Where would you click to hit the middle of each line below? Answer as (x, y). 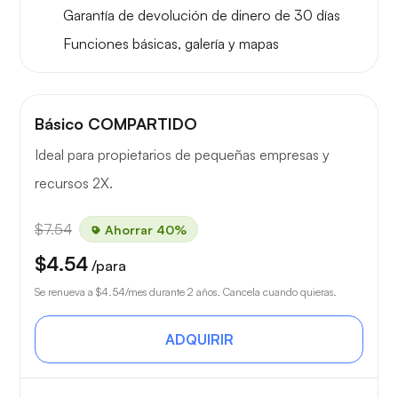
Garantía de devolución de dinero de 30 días (202, 15)
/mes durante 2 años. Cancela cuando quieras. (231, 291)
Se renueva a (65, 291)
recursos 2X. (74, 183)
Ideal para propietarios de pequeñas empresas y (182, 154)
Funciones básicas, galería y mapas (171, 43)
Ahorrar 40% (144, 229)
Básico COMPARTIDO (116, 123)
